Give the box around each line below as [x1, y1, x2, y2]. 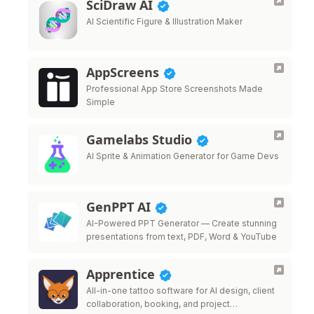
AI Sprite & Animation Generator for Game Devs [86, 151, 279, 161]
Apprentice [86, 266, 158, 282]
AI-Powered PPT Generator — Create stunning [86, 218, 277, 228]
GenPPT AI [86, 198, 154, 215]
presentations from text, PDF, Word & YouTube [86, 231, 277, 242]
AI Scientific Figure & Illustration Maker [86, 16, 243, 27]
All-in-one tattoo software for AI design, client [86, 285, 275, 296]
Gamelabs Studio [86, 131, 196, 148]
